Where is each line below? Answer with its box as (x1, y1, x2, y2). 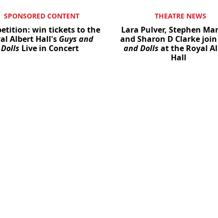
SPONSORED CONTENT (4, 11, 79, 21)
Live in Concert (19, 43, 79, 54)
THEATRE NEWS (154, 11, 206, 21)
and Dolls (123, 43, 159, 54)
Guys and (59, 34, 93, 45)
